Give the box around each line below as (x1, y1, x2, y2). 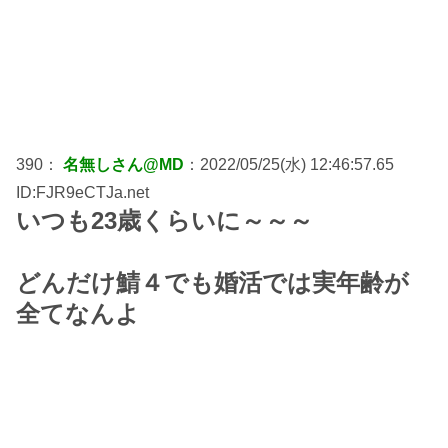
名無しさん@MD (63, 155, 184, 173)
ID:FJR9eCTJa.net (16, 183, 149, 201)
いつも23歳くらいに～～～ (16, 206, 313, 234)
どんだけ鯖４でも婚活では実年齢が (16, 268, 409, 296)
